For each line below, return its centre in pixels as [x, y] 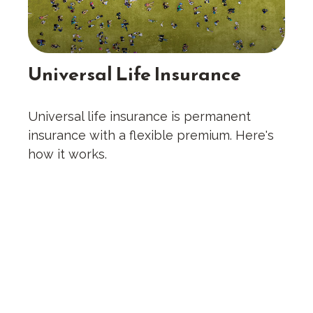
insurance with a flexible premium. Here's [151, 136]
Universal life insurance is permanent [139, 117]
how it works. [67, 154]
